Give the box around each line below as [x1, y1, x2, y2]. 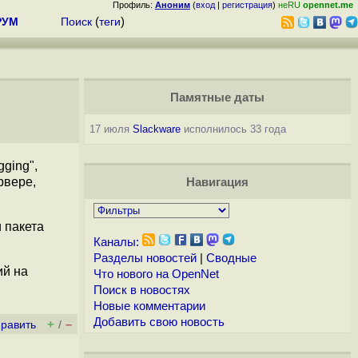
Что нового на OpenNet [93, 268, 219, 280]
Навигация [185, 176, 249, 189]
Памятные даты [169, 91, 265, 104]
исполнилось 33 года [180, 123, 286, 135]
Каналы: [93, 236, 139, 249]
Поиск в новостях [93, 284, 190, 296]
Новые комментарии [93, 300, 205, 312]
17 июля [89, 123, 133, 135]
